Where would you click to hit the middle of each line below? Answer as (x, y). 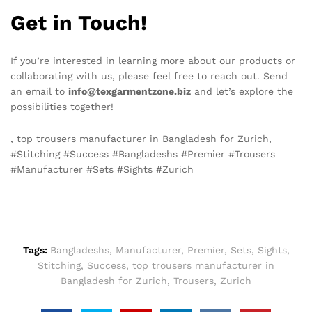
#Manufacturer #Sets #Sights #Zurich (102, 170)
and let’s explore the (242, 92)
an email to (39, 92)
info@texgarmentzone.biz (130, 92)
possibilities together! (62, 107)
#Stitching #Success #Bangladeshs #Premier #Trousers (143, 154)
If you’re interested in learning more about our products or (153, 61)
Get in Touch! (79, 23)
